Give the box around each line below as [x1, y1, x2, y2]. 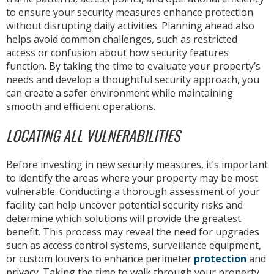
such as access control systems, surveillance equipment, [6, 238, 261, 252]
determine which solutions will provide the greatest [6, 211, 241, 225]
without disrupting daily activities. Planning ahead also [6, 18, 254, 32]
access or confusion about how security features [6, 45, 229, 59]
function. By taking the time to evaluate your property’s [6, 59, 261, 73]
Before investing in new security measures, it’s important [6, 157, 268, 171]
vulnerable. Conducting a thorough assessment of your [6, 184, 260, 198]
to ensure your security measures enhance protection [6, 5, 253, 19]
